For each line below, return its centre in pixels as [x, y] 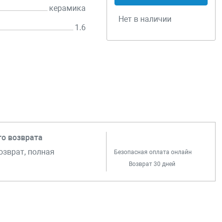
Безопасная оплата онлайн [153, 152]
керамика [68, 8]
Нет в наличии [145, 19]
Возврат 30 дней [152, 164]
